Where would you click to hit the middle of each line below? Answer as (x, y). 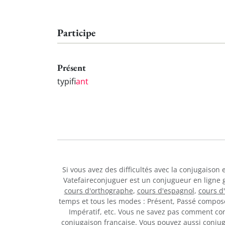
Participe (76, 33)
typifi (67, 81)
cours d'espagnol (165, 190)
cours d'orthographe (98, 190)
